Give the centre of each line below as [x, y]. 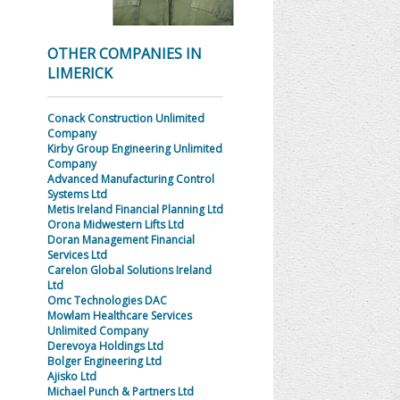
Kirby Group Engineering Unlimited [134, 149]
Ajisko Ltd [71, 376]
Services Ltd [77, 255]
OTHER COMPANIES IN [124, 54]
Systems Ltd [77, 194]
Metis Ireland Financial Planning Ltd [135, 209]
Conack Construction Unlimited [125, 118]
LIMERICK [79, 73]
